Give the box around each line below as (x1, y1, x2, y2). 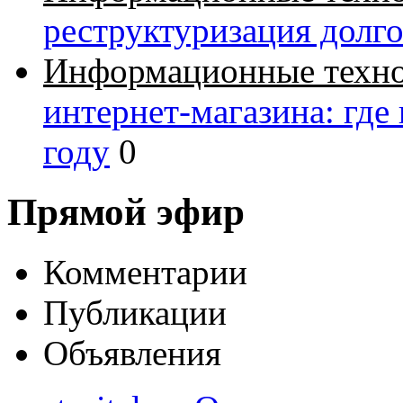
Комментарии (43, 252, 247, 291)
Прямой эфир (7, 190, 245, 233)
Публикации (43, 292, 227, 332)
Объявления (43, 333, 221, 372)
